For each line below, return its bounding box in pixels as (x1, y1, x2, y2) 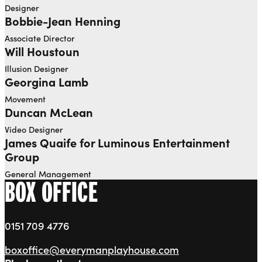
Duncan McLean (5, 104, 93, 120)
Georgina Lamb (5, 73, 88, 90)
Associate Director (5, 32, 75, 44)
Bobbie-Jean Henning (5, 12, 120, 29)
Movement (5, 93, 46, 105)
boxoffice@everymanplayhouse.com (5, 242, 179, 257)
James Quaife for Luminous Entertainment (5, 134, 230, 151)
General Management (5, 168, 91, 180)
